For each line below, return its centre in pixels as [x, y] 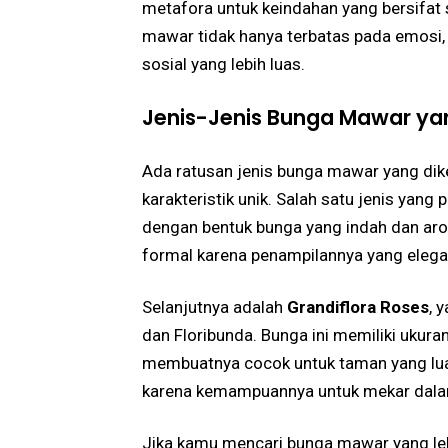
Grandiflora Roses [358, 306]
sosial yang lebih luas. [223, 63]
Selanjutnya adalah [214, 306]
